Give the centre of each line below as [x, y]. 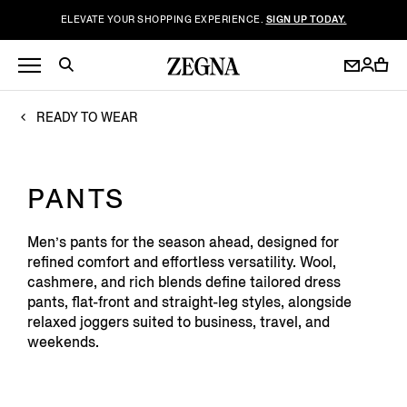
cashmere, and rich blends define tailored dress [184, 282]
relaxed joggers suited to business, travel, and [179, 322]
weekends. [63, 342]
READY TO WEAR [87, 118]
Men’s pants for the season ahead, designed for [183, 242]
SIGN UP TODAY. [306, 20]
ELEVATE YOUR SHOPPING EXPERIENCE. [163, 20]
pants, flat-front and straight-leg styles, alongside [189, 302]
